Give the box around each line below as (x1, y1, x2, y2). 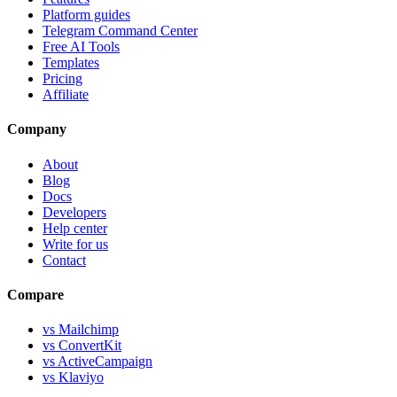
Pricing (43, 71, 82, 87)
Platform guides (43, 7, 130, 23)
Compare (7, 287, 64, 303)
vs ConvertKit (43, 338, 121, 354)
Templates (43, 55, 99, 71)
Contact (43, 252, 86, 268)
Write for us (43, 236, 108, 252)
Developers (43, 204, 106, 220)
